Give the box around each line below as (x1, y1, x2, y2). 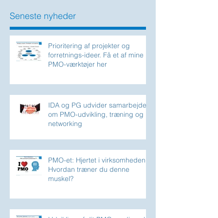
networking (48, 119, 82, 128)
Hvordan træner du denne (48, 165, 129, 174)
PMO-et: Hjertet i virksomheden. (48, 156, 147, 165)
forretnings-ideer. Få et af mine (48, 51, 144, 60)
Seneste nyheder (10, 10, 76, 22)
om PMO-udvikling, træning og (48, 110, 144, 119)
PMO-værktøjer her (48, 60, 107, 69)
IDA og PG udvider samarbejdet (48, 101, 148, 110)
